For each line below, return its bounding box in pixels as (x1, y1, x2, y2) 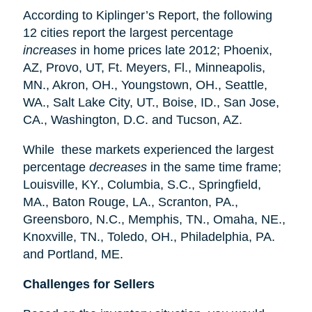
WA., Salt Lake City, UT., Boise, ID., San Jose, (22, 95, 279, 109)
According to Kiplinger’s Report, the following (22, 8, 272, 22)
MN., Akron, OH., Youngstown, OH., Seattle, (22, 77, 267, 92)
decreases (88, 159, 147, 174)
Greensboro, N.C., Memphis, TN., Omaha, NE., (22, 212, 286, 226)
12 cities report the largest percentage (22, 25, 233, 40)
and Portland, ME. (22, 247, 123, 261)
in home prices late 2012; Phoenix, (76, 42, 272, 57)
